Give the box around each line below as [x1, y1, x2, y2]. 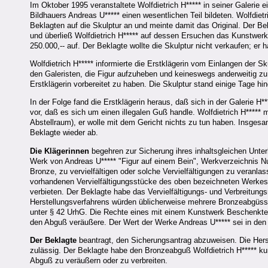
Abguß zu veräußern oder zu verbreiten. [30, 256, 167, 266]
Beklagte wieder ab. [30, 128, 100, 138]
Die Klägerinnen [30, 146, 89, 156]
